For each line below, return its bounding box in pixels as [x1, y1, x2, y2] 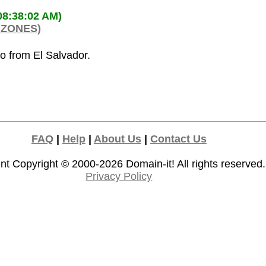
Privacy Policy [85, 170, 153, 182]
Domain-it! [126, 157, 175, 170]
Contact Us [150, 132, 207, 145]
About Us [93, 132, 141, 145]
